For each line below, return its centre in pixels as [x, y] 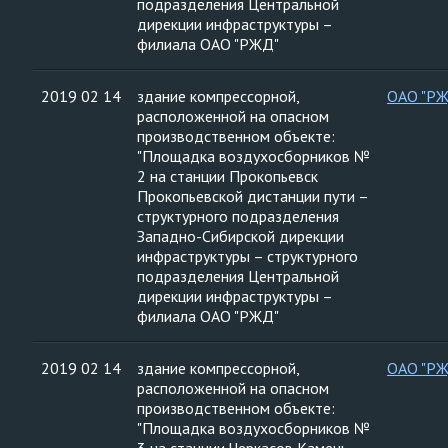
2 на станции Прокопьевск [227, 176]
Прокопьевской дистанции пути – [253, 196]
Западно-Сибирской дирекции [240, 236]
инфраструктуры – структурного [247, 256]
